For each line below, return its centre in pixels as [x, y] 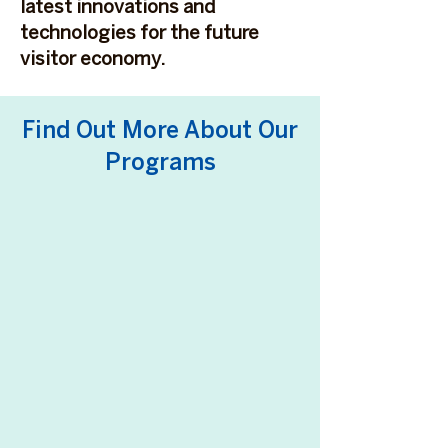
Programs [160, 164]
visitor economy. [92, 60]
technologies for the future [139, 34]
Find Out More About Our [160, 132]
